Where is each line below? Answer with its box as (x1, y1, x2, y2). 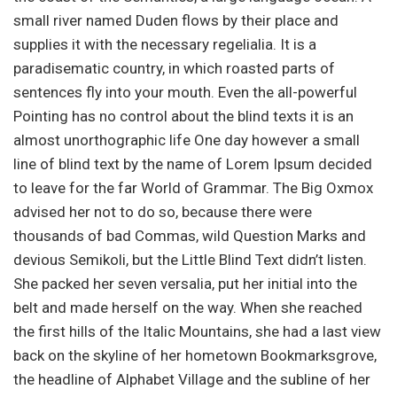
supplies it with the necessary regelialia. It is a (13, 35, 316, 53)
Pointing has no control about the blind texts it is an (13, 106, 354, 125)
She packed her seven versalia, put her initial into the (13, 274, 357, 292)
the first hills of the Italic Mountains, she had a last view (13, 322, 381, 340)
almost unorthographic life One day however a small (13, 130, 360, 149)
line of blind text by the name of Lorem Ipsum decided (13, 154, 372, 173)
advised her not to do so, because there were (13, 202, 312, 221)
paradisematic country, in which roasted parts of (13, 58, 335, 77)
